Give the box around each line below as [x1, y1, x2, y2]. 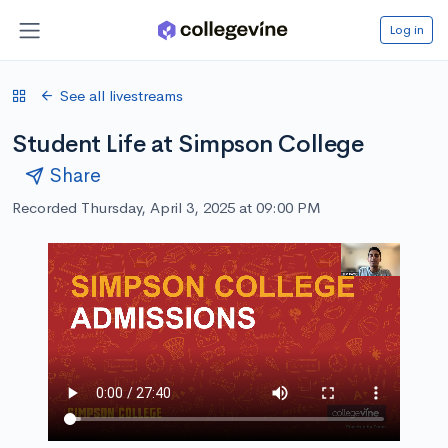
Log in [389, 20, 424, 38]
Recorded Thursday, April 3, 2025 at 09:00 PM [12, 197, 321, 217]
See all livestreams [60, 85, 183, 105]
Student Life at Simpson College [12, 128, 364, 159]
